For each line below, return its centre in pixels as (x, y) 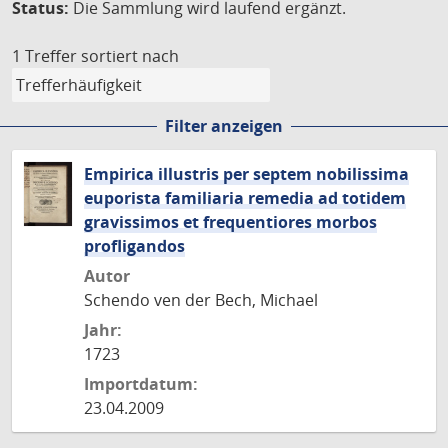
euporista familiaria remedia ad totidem (245, 198)
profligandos (134, 246)
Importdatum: (141, 384)
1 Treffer (44, 56)
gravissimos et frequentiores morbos (230, 222)
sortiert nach (130, 56)
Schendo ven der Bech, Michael (201, 300)
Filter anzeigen (224, 126)
